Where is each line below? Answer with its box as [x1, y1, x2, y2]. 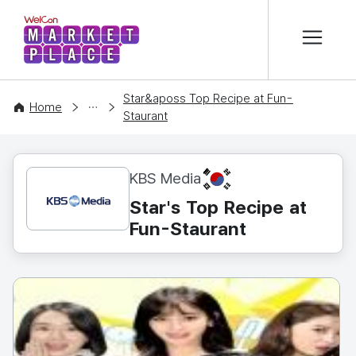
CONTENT [12, 99, 66, 114]
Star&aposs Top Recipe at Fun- [122, 91, 293, 106]
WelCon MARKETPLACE [15, 19, 323, 51]
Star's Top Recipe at [130, 196, 307, 219]
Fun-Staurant [130, 218, 246, 240]
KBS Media [130, 169, 201, 188]
